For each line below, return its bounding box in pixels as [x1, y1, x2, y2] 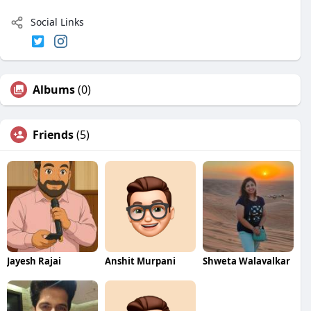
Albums [33, 82, 75, 98]
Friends [33, 127, 74, 143]
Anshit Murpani [104, 255, 176, 268]
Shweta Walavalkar [202, 255, 290, 268]
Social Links [28, 15, 84, 28]
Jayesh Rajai [7, 255, 61, 268]
